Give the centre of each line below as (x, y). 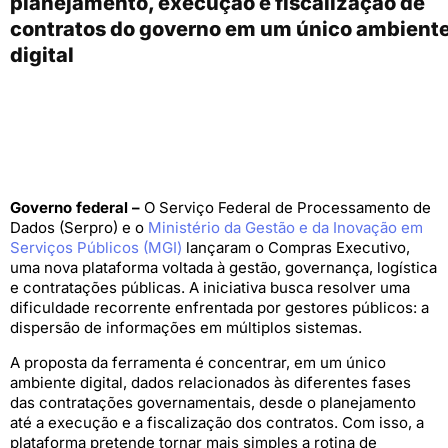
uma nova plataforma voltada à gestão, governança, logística (223, 268)
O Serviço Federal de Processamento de (285, 208)
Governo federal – (75, 208)
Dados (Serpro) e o (79, 228)
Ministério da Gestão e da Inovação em (285, 228)
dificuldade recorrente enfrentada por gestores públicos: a (219, 308)
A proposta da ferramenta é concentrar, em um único (198, 362)
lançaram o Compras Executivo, (296, 248)
